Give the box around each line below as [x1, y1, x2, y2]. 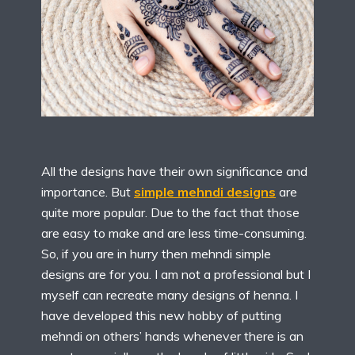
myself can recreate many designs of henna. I [41, 287, 298, 303]
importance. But [41, 184, 134, 200]
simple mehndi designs [134, 184, 276, 200]
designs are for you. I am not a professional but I [41, 266, 311, 283]
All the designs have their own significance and [41, 163, 307, 180]
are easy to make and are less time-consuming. [41, 225, 307, 242]
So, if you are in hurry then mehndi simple [41, 246, 271, 262]
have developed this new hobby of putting [41, 307, 281, 324]
